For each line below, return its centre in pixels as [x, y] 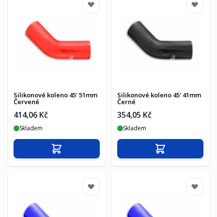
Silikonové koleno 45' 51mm [55, 95]
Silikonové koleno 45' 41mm [159, 95]
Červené [26, 102]
